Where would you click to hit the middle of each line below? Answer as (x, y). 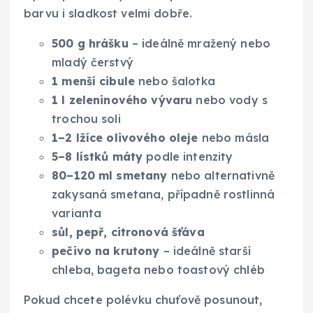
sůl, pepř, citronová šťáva (128, 232)
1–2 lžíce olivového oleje (125, 137)
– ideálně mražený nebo (199, 43)
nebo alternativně (221, 175)
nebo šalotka (175, 81)
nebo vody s (230, 100)
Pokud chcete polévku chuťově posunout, (143, 299)
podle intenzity (188, 156)
